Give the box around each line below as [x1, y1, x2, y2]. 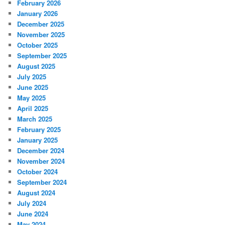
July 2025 [17, 72, 47, 82]
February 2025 [17, 125, 61, 135]
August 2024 [17, 188, 56, 198]
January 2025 [17, 135, 58, 145]
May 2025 [17, 93, 46, 103]
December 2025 [17, 19, 65, 29]
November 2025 [17, 30, 65, 40]
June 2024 [17, 209, 49, 219]
